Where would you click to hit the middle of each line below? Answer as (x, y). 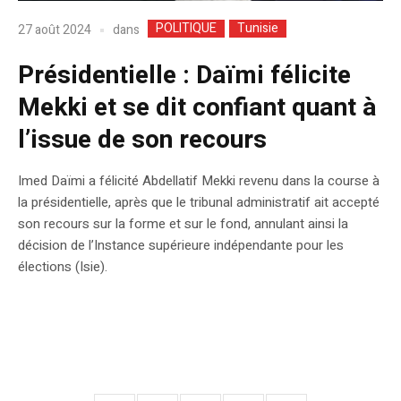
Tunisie (258, 28)
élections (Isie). (63, 266)
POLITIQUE (186, 28)
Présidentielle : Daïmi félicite (184, 75)
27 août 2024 (55, 30)
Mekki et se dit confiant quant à (197, 107)
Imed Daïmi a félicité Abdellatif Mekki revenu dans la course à (199, 180)
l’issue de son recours (142, 140)
